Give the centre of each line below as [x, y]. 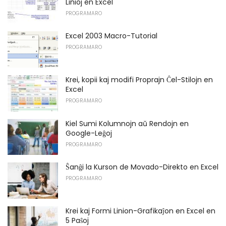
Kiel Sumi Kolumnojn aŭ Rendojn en [127, 123]
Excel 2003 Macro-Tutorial [111, 36]
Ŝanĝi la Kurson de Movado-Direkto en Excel [142, 167]
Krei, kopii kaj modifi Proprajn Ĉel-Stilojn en [139, 79]
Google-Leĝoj [89, 133]
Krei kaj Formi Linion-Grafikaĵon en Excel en [140, 211]
